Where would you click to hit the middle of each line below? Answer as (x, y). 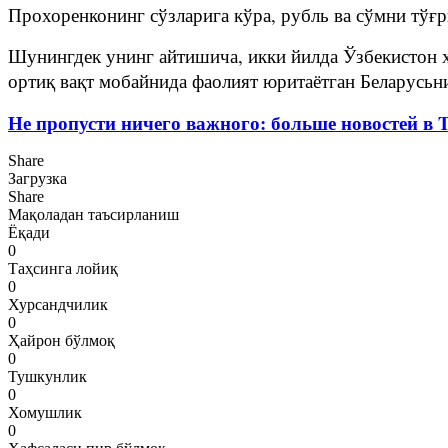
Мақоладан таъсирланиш (93, 214)
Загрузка (37, 178)
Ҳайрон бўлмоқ (61, 340)
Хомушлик (45, 412)
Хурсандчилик (58, 304)
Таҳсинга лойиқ (63, 268)
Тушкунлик (47, 376)
